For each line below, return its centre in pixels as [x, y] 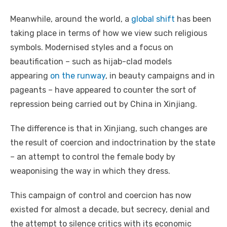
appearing [30, 76]
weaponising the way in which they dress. [90, 171]
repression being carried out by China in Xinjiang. [104, 104]
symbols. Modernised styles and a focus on [92, 48]
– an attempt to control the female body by [93, 157]
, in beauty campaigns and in [160, 76]
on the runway [78, 76]
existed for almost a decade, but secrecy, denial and [110, 210]
